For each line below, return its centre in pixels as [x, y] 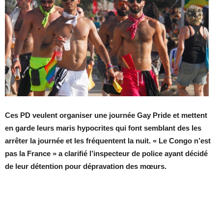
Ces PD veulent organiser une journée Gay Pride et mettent [106, 115]
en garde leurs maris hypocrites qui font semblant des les [103, 128]
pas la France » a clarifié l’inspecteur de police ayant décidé [106, 153]
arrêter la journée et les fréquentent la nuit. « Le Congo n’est [108, 140]
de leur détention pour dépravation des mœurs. [86, 166]
